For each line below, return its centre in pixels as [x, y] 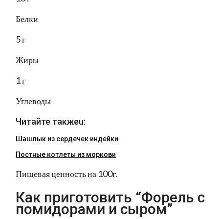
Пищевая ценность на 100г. [67, 174]
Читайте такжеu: [51, 122]
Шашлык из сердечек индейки [67, 139]
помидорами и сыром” [94, 209]
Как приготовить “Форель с [110, 197]
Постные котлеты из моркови [66, 155]
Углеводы [33, 101]
